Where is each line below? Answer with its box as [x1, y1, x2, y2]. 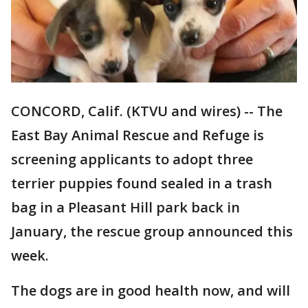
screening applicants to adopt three [11, 150, 253, 169]
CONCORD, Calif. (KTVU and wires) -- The [11, 102, 283, 121]
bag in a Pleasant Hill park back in [11, 198, 240, 217]
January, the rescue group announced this [11, 222, 293, 241]
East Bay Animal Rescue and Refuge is [11, 126, 264, 145]
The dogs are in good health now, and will [11, 281, 290, 300]
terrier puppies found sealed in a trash [11, 174, 272, 193]
